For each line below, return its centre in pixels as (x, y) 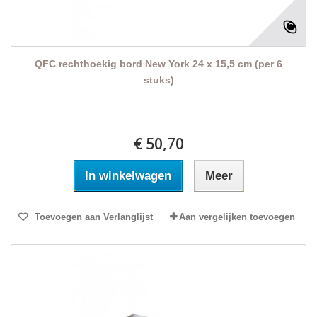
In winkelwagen (128, 176)
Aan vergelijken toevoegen (237, 217)
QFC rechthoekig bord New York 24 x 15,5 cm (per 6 (158, 64)
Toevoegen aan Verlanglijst (92, 217)
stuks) (158, 80)
